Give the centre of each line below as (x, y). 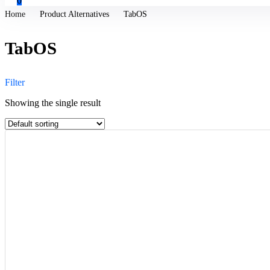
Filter (15, 82)
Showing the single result (53, 103)
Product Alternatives (74, 14)
